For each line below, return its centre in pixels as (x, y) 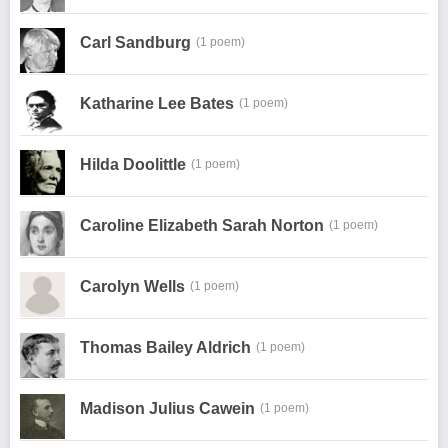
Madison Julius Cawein (167, 408)
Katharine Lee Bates (157, 103)
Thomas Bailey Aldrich (165, 347)
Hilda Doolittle (133, 164)
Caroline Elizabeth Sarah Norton (202, 225)
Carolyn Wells (132, 286)
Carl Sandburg (135, 42)
